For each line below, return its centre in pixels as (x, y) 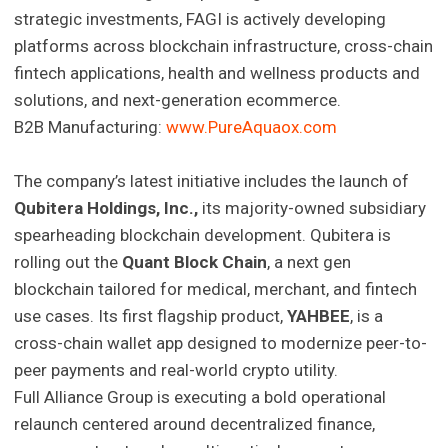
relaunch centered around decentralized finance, (195, 424)
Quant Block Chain (195, 262)
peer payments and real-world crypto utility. (176, 370)
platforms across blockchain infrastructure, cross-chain (224, 46)
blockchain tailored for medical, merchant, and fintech (216, 289)
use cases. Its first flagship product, (151, 316)
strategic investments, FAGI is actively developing (200, 19)
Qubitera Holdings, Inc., (106, 208)
